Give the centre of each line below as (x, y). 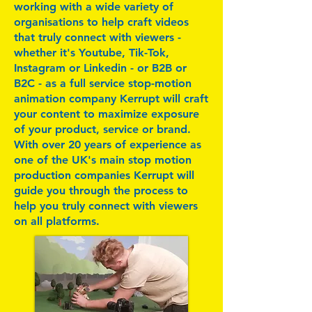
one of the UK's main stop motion (103, 160)
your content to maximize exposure (107, 114)
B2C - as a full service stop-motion (103, 83)
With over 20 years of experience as (108, 145)
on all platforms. (57, 221)
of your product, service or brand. (102, 129)
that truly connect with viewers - (97, 37)
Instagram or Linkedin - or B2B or (100, 68)
